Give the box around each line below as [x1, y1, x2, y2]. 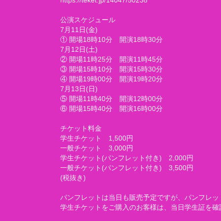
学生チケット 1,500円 [60, 134, 133, 142]
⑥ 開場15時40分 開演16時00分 [60, 105, 163, 112]
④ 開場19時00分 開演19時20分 [60, 75, 163, 83]
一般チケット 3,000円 [60, 144, 133, 152]
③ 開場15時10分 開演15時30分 [60, 65, 163, 73]
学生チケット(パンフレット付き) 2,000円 [60, 154, 193, 162]
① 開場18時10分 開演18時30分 [60, 36, 163, 43]
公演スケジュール [60, 16, 115, 24]
